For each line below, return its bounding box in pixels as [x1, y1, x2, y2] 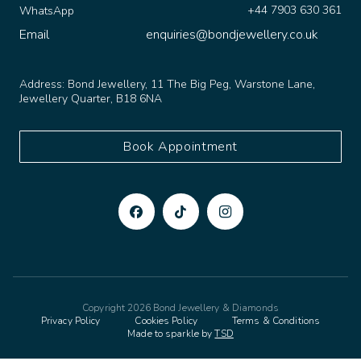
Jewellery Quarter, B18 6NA [19, 79, 165, 95]
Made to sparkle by [127, 315, 215, 329]
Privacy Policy [40, 302, 101, 316]
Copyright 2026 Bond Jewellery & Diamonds [82, 289, 279, 303]
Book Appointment [122, 126, 239, 144]
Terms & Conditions [231, 302, 321, 316]
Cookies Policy [135, 302, 198, 316]
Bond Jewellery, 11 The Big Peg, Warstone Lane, [68, 64, 315, 81]
